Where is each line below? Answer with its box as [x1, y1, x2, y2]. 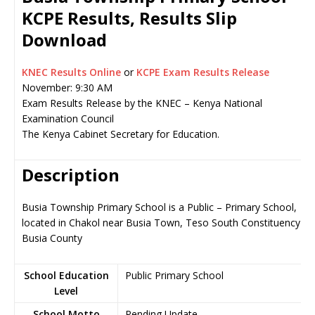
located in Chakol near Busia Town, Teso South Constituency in [22, 216, 311, 229]
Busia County [22, 231, 82, 245]
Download [22, 28, 107, 51]
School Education [23, 269, 109, 282]
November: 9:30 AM [22, 81, 112, 94]
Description [22, 163, 120, 186]
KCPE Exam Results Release [136, 65, 269, 79]
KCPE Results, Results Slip [22, 6, 237, 30]
